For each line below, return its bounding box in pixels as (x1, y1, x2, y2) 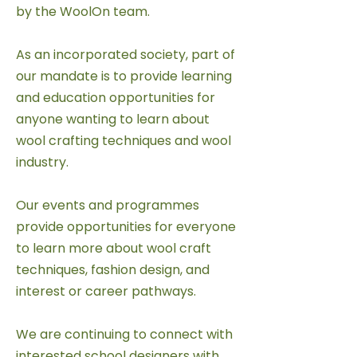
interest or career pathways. (16, 282, 196, 300)
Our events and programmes (16, 196, 199, 214)
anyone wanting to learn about (16, 110, 210, 128)
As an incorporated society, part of (16, 45, 235, 64)
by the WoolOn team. (16, 2, 153, 21)
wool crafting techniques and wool (16, 131, 231, 150)
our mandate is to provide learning (16, 67, 232, 85)
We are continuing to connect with (16, 325, 233, 343)
